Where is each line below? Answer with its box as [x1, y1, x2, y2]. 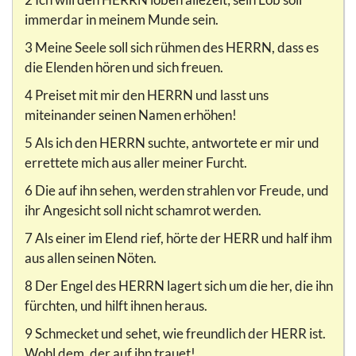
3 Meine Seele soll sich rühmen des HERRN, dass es [25, 38, 319, 56]
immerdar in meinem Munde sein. [25, 10, 219, 28]
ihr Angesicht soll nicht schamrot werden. [25, 201, 261, 219]
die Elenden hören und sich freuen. [25, 58, 223, 75]
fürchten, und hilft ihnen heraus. [25, 296, 207, 314]
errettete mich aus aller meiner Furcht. [25, 153, 247, 171]
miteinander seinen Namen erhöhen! [25, 106, 237, 123]
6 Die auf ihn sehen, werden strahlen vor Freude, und [25, 181, 329, 199]
